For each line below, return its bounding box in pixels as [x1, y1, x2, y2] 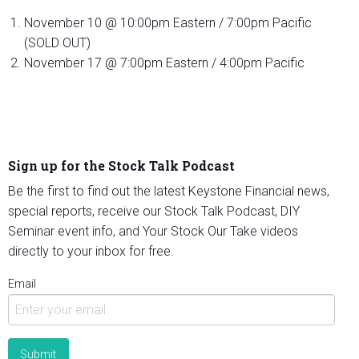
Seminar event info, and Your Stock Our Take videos [8, 224, 298, 240]
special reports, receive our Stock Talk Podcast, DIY [8, 204, 300, 220]
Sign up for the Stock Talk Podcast [8, 157, 235, 175]
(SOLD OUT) [24, 35, 91, 51]
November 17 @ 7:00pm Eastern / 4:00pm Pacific [24, 55, 308, 71]
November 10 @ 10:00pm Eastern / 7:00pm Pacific [24, 15, 312, 31]
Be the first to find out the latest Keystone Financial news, [8, 184, 329, 200]
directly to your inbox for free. [8, 244, 174, 260]
